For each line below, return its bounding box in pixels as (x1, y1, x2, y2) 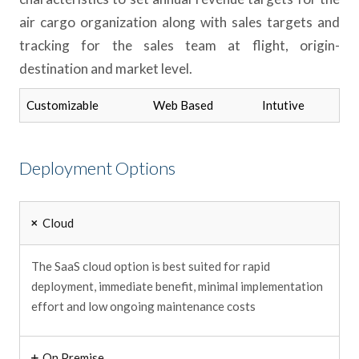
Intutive (262, 97, 305, 112)
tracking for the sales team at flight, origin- (19, 36, 340, 54)
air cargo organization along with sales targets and (19, 13, 340, 30)
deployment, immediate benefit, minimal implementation (31, 279, 324, 294)
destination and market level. (19, 59, 192, 77)
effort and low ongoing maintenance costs (31, 299, 256, 314)
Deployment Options (19, 156, 175, 179)
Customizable (26, 97, 99, 112)
